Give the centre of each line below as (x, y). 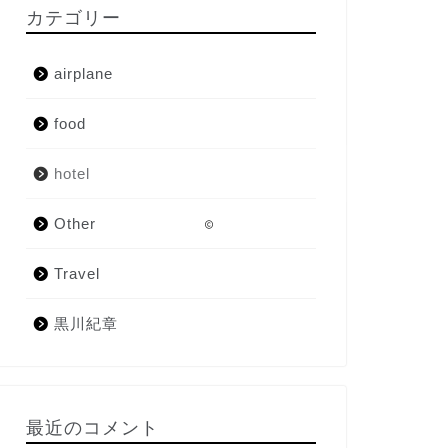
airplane (83, 73)
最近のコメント (92, 426)
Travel (76, 273)
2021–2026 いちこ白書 (280, 224)
